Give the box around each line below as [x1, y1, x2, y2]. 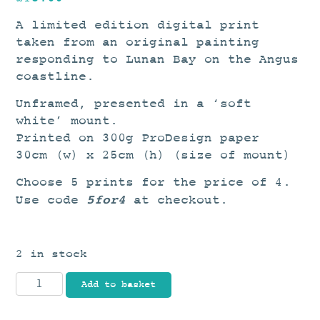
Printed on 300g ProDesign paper [16, 131, 260, 146]
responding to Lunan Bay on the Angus [16, 53, 299, 67]
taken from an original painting [16, 36, 260, 50]
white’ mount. [16, 114, 119, 129]
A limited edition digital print [16, 19, 260, 33]
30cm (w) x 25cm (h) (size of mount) [16, 149, 291, 163]
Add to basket [81, 279, 156, 291]
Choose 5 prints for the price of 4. [16, 176, 291, 190]
